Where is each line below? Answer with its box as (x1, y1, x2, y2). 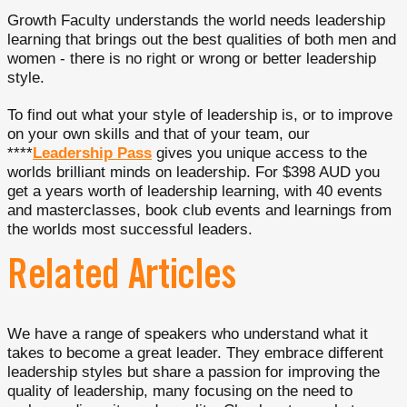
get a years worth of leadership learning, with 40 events (7, 183, 382, 201)
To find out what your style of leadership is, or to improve (7, 106, 392, 124)
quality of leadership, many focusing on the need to (7, 382, 352, 401)
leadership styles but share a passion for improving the (7, 363, 380, 382)
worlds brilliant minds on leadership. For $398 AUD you (7, 164, 380, 182)
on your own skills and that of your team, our (7, 125, 310, 144)
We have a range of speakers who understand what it (7, 325, 368, 343)
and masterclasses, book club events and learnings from (7, 202, 392, 220)
